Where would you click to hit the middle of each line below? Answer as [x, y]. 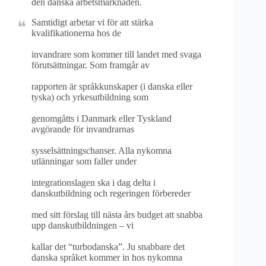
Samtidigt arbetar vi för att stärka [92, 22]
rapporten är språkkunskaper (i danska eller [112, 86]
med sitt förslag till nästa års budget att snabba [117, 215]
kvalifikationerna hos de [76, 33]
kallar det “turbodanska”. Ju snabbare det [108, 247]
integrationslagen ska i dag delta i [94, 183]
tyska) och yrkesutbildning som [90, 97]
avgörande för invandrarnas [83, 129]
